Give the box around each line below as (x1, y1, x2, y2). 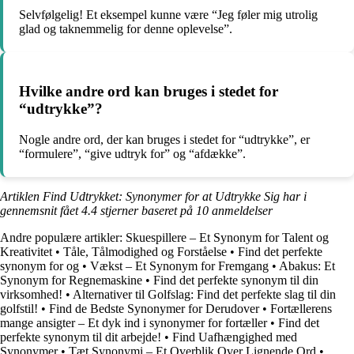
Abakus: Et (279, 258, 335, 273)
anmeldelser (209, 203, 273, 217)
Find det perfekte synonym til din (153, 273, 318, 287)
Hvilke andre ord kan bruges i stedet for (19, 82, 278, 100)
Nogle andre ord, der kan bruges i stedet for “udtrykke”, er (19, 132, 310, 146)
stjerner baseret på (97, 203, 196, 217)
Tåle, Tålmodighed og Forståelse (63, 244, 227, 258)
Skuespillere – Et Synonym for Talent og (126, 230, 329, 244)
